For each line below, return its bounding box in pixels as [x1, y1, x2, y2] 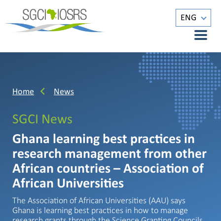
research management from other [12, 147, 207, 162]
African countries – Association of [12, 162, 204, 177]
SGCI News [12, 113, 73, 127]
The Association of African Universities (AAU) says [12, 195, 185, 206]
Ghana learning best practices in [12, 133, 195, 147]
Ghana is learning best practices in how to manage [12, 205, 188, 216]
